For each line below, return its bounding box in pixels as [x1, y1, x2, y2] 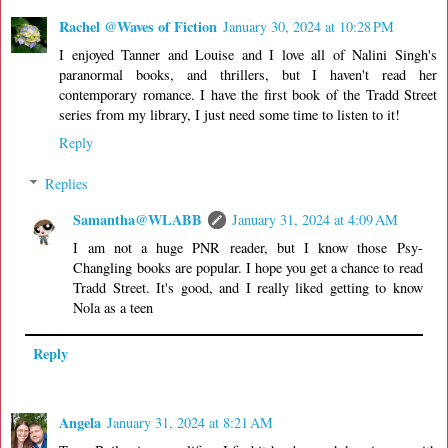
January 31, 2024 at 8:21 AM [107, 413, 273, 433]
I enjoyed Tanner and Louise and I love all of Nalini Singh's [59, 44, 437, 64]
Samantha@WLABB [73, 209, 203, 231]
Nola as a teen [73, 298, 154, 318]
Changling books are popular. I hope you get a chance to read [73, 258, 423, 278]
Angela [59, 412, 101, 434]
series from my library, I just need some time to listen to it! [59, 104, 400, 124]
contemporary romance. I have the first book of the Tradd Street [59, 84, 437, 104]
